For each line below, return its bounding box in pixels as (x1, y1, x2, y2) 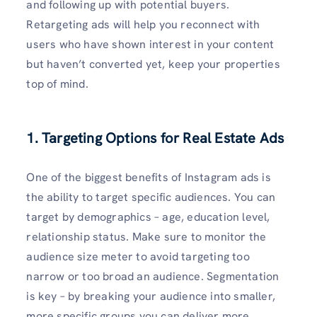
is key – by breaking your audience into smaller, (26, 289, 275, 304)
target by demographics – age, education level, (26, 209, 270, 225)
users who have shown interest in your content (26, 37, 275, 52)
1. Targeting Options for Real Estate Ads (26, 129, 284, 148)
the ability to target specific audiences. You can (26, 190, 276, 205)
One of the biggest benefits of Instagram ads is (26, 170, 271, 185)
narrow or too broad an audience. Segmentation (26, 269, 279, 284)
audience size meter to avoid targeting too (26, 249, 250, 265)
